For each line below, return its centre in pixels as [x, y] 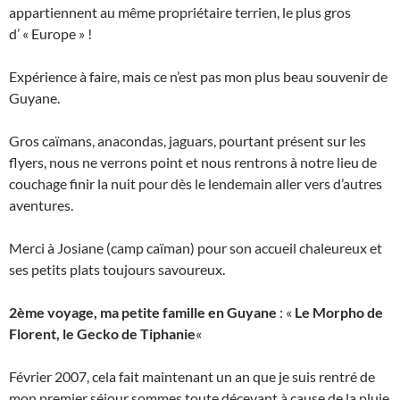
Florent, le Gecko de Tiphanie [102, 333]
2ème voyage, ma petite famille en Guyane [143, 312]
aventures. [41, 204]
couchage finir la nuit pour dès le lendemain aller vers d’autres [196, 183]
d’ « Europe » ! [50, 33]
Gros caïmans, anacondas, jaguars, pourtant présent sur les [187, 140]
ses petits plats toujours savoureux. [117, 269]
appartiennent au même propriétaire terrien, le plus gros [180, 12]
